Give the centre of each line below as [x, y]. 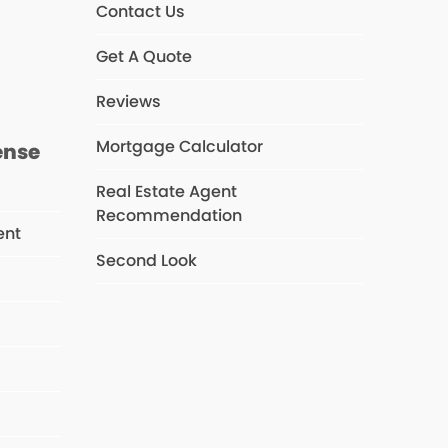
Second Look [146, 261]
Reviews [128, 102]
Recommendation [168, 216]
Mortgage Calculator [179, 147]
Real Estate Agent [166, 192]
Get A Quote [143, 57]
